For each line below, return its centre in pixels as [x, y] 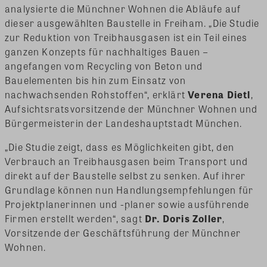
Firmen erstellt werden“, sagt [75, 219]
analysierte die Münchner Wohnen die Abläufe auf [123, 9]
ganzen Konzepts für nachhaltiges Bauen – [107, 52]
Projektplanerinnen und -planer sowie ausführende [127, 204]
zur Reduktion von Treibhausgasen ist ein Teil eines [126, 38]
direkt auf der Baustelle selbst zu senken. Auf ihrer [125, 176]
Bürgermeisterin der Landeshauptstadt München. [124, 123]
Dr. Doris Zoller [184, 219]
